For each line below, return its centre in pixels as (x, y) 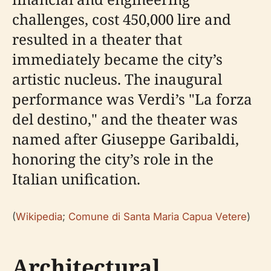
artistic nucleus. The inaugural (117, 79)
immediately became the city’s (117, 59)
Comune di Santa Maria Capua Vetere (158, 217)
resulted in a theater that (97, 39)
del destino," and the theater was (125, 119)
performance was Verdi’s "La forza (132, 99)
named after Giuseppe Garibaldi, (126, 139)
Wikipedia (39, 217)
